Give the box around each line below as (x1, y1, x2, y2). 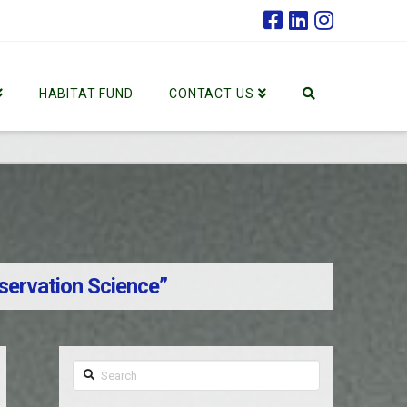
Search (72, 362, 116, 380)
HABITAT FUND (38, 86, 134, 101)
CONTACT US (169, 86, 254, 101)
